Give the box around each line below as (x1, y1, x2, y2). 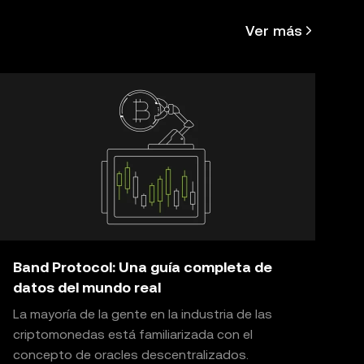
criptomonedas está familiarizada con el (13, 327, 253, 342)
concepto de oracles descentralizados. (13, 347, 249, 362)
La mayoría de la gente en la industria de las (13, 306, 272, 322)
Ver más (245, 21, 302, 39)
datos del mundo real (13, 279, 161, 296)
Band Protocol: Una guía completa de (13, 258, 272, 275)
